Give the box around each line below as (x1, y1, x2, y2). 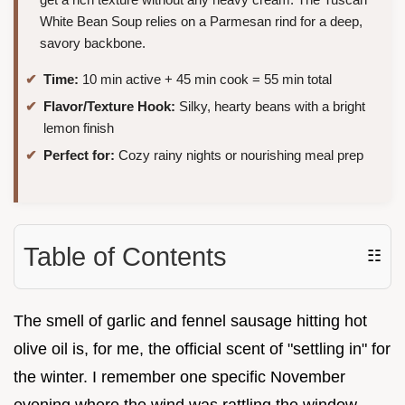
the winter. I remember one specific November (14, 367, 345, 386)
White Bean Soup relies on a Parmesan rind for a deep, (40, 14, 363, 30)
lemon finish (43, 119, 114, 136)
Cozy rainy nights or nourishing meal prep (115, 146, 363, 163)
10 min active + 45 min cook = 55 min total (79, 71, 332, 88)
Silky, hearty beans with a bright (175, 98, 365, 114)
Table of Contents (24, 241, 227, 271)
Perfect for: (43, 146, 115, 163)
